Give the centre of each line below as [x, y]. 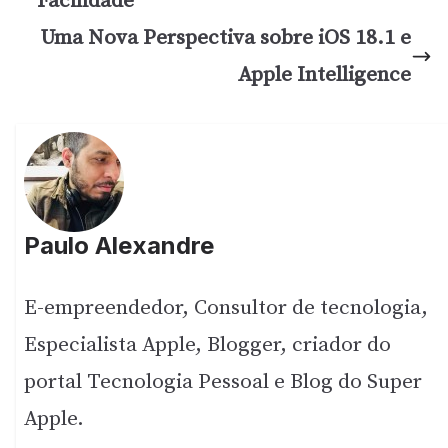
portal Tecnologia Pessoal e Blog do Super [223, 382]
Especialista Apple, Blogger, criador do [208, 345]
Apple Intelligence [324, 74]
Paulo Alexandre [119, 246]
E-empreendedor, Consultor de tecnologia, [226, 308]
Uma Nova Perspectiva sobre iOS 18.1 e [225, 37]
